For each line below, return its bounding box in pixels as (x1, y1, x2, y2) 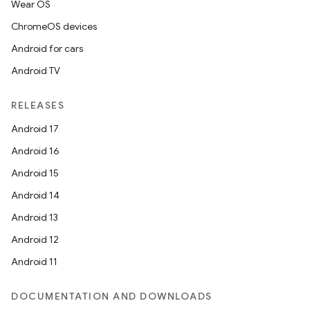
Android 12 (11, 233, 59, 246)
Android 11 (11, 255, 57, 268)
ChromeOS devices (11, 20, 97, 33)
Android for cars (11, 42, 83, 55)
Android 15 (11, 167, 59, 179)
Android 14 (11, 189, 60, 201)
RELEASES (11, 99, 64, 111)
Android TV (11, 64, 60, 77)
